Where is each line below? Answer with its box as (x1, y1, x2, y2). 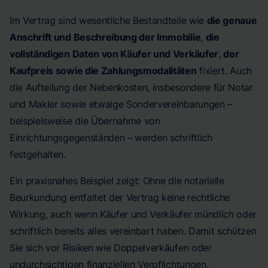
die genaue (206, 14, 257, 26)
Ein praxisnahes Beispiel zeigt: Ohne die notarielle (10, 175, 224, 187)
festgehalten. (10, 148, 66, 160)
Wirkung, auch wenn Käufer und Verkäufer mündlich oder (10, 208, 257, 220)
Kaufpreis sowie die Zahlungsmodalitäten (10, 65, 197, 77)
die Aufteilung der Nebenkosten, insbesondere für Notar (10, 81, 253, 93)
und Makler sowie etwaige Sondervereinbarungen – (10, 98, 232, 110)
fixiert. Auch (196, 65, 252, 77)
